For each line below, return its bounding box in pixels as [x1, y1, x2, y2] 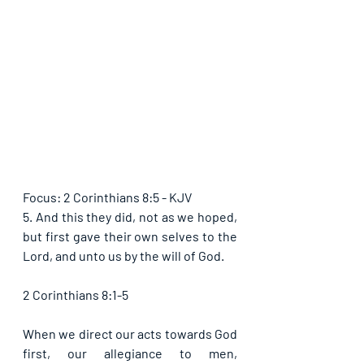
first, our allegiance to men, [23, 345, 237, 362]
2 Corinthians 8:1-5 [23, 287, 128, 303]
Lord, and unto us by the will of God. [23, 248, 224, 264]
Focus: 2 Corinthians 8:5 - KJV [23, 189, 192, 206]
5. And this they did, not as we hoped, [23, 209, 237, 225]
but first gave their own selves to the [23, 228, 237, 245]
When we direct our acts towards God [23, 326, 237, 342]
